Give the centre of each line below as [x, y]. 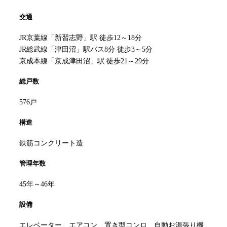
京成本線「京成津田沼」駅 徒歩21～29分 [84, 61]
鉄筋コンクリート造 [51, 143]
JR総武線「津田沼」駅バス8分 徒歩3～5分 [86, 50]
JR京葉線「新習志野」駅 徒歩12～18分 [81, 38]
